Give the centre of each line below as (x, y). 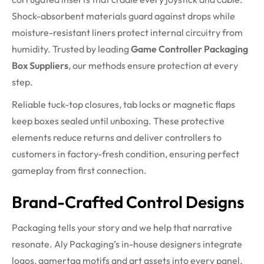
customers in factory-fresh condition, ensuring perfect (126, 154)
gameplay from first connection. (79, 171)
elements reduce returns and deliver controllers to (117, 138)
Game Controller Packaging (189, 49)
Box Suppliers (40, 66)
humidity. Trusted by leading (71, 49)
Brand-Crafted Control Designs (128, 202)
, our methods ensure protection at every (153, 66)
